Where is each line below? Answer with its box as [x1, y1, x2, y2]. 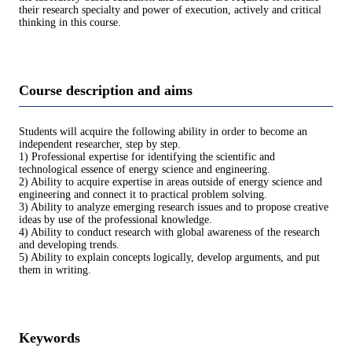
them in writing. [19, 263, 91, 276]
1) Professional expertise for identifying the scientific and [19, 150, 275, 163]
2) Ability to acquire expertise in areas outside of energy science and [19, 175, 322, 188]
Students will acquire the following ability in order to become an [19, 125, 307, 137]
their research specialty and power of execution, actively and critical [19, 4, 321, 16]
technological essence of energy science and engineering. [19, 163, 270, 175]
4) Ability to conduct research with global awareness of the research [19, 225, 320, 238]
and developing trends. [19, 238, 119, 251]
